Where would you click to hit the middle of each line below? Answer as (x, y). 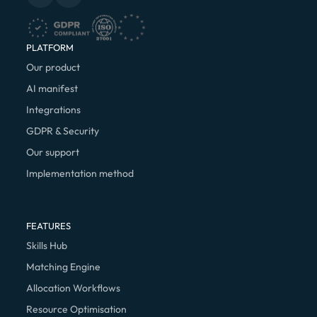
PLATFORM (50, 47)
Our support (52, 152)
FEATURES (48, 225)
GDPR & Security (62, 131)
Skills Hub (46, 245)
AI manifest (52, 88)
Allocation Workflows (73, 288)
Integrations (53, 109)
